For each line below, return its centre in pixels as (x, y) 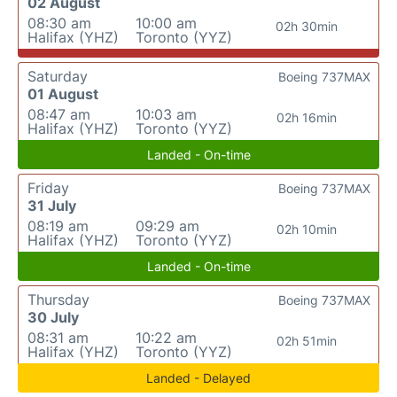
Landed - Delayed (198, 378)
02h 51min (306, 341)
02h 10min (306, 229)
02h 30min (306, 26)
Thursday (58, 300)
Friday (48, 188)
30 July (53, 317)
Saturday (58, 76)
